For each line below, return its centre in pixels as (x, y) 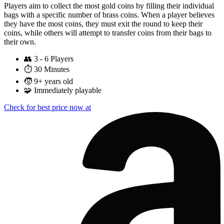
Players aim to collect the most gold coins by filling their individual (109, 6)
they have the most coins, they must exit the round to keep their (103, 24)
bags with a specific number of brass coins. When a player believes (109, 15)
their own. (20, 42)
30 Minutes (52, 69)
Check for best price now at (47, 107)
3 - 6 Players (54, 59)
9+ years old (53, 81)
